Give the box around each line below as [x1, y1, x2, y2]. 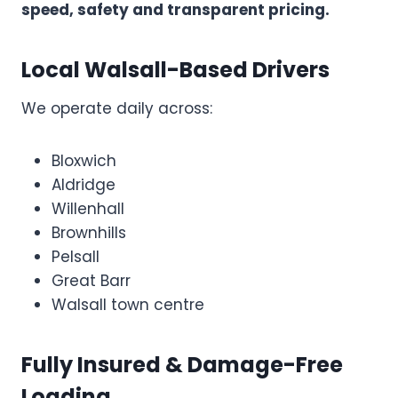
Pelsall [52, 245, 99, 267]
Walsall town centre [52, 293, 204, 315]
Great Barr [52, 269, 131, 291]
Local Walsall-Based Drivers [21, 54, 330, 84]
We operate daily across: [21, 97, 212, 119]
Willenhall [52, 197, 124, 219]
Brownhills [52, 221, 126, 243]
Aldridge [52, 173, 115, 195]
